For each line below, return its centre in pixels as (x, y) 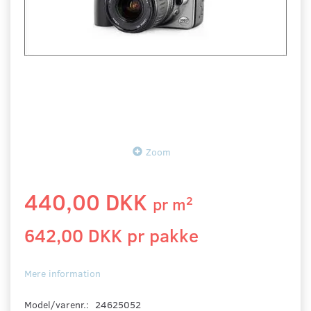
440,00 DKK (89, 201)
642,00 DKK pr (87, 235)
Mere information (62, 273)
